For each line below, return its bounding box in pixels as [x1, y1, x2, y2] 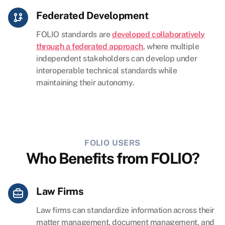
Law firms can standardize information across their [36, 205, 215, 215]
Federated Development [36, 10, 149, 22]
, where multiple [143, 42, 199, 52]
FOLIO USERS [84, 138, 141, 148]
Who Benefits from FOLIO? [26, 149, 199, 168]
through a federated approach [36, 42, 143, 52]
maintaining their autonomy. [36, 78, 135, 88]
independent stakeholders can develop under [36, 54, 197, 64]
